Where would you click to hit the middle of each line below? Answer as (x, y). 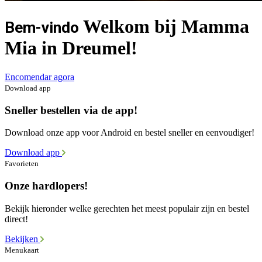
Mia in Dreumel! (71, 48)
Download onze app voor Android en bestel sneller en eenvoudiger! (130, 133)
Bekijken (23, 239)
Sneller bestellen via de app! (71, 110)
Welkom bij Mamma (164, 27)
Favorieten (22, 164)
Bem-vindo (42, 28)
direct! (16, 219)
